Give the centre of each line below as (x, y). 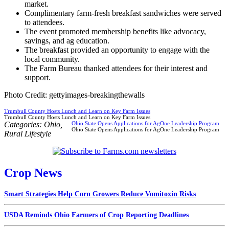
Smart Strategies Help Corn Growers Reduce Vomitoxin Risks (100, 194)
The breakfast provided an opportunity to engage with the (117, 50)
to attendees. (44, 22)
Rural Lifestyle (28, 133)
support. (38, 77)
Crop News (33, 173)
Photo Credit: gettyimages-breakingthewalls (74, 95)
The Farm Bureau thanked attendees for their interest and (116, 68)
